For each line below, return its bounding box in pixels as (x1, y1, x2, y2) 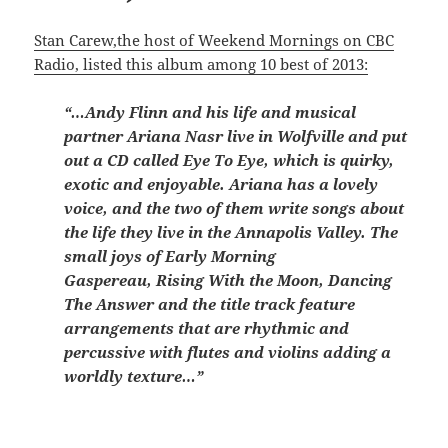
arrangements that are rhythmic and (64, 317, 350, 338)
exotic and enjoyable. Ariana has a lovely (64, 173, 379, 194)
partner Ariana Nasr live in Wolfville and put (64, 125, 408, 146)
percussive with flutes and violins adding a (64, 341, 392, 362)
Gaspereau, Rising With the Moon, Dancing (64, 269, 393, 290)
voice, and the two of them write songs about (64, 197, 405, 218)
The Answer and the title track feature (64, 293, 356, 314)
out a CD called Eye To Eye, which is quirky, (64, 149, 395, 170)
